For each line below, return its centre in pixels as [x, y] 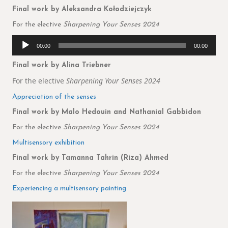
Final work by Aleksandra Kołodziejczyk [82, 10]
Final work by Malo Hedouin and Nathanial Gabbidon [107, 112]
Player [22, 50]
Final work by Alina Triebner [62, 66]
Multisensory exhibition [48, 143]
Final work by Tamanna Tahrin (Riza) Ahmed [90, 158]
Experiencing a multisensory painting [69, 189]
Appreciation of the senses [54, 97]
